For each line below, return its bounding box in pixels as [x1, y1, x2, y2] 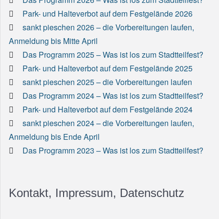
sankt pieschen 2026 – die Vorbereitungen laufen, [22, 21, 194, 33]
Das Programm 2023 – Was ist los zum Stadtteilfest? [22, 144, 203, 156]
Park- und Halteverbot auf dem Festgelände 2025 [22, 62, 193, 74]
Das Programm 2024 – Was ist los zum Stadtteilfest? [22, 89, 203, 101]
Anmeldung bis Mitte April [9, 35, 98, 46]
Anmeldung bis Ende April [9, 131, 100, 142]
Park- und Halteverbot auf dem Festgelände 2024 [22, 103, 193, 115]
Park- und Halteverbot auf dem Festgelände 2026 [22, 7, 193, 19]
